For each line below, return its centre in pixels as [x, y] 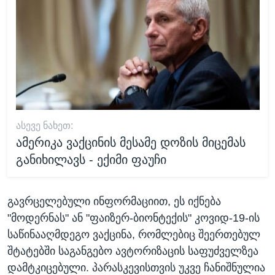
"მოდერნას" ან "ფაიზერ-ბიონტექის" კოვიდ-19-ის [134, 218]
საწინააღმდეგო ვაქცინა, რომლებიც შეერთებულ [134, 234]
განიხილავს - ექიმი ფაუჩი [91, 160]
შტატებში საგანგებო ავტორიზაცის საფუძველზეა [133, 251]
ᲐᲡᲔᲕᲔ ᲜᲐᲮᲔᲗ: [44, 126]
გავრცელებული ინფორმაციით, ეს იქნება [114, 201]
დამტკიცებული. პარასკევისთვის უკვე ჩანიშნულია [136, 267]
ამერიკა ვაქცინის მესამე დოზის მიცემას [130, 143]
